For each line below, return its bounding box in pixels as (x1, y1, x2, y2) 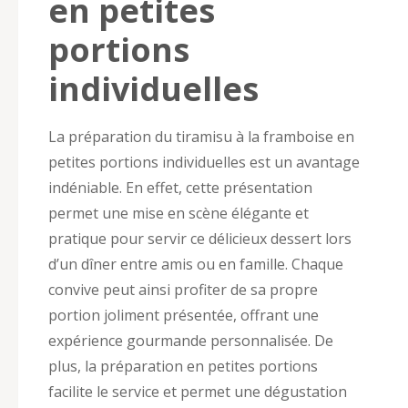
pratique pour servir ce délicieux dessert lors (48, 228, 352, 249)
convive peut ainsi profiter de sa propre (48, 279, 318, 300)
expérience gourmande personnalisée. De (48, 330, 333, 351)
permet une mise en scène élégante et (48, 202, 309, 223)
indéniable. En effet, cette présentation (48, 177, 312, 198)
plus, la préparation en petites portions (48, 355, 318, 376)
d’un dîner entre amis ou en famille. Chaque (48, 253, 343, 274)
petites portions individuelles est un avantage (48, 151, 360, 172)
